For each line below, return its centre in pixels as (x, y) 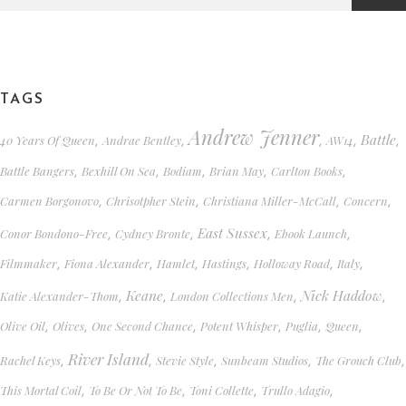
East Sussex (232, 232)
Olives (68, 325)
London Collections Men (232, 295)
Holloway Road (292, 263)
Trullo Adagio (295, 390)
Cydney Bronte (153, 233)
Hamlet (176, 263)
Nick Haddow (342, 295)
